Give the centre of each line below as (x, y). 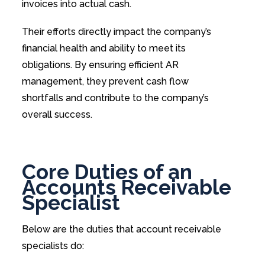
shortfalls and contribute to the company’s (115, 98)
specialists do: (53, 245)
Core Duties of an (107, 172)
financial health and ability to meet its (104, 49)
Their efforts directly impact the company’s (116, 32)
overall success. (57, 115)
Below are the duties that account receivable (121, 229)
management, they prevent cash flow (105, 82)
